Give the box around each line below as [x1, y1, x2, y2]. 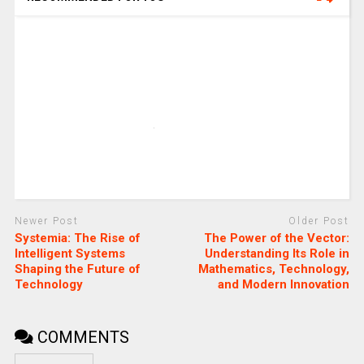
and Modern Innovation [218, 276, 350, 292]
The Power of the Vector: [204, 230, 350, 245]
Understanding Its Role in [205, 245, 350, 261]
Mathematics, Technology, [198, 261, 350, 276]
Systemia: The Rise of [14, 230, 141, 245]
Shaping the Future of [14, 261, 141, 276]
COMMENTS [32, 327, 129, 347]
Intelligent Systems [14, 245, 125, 261]
